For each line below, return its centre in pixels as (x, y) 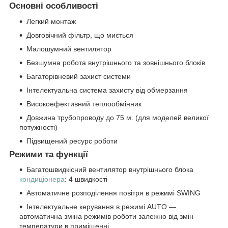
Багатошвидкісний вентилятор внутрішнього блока (110, 170)
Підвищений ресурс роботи (72, 141)
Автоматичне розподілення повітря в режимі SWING (113, 193)
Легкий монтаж (51, 21)
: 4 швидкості (86, 179)
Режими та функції (49, 154)
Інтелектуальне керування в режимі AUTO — (101, 207)
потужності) (38, 127)
